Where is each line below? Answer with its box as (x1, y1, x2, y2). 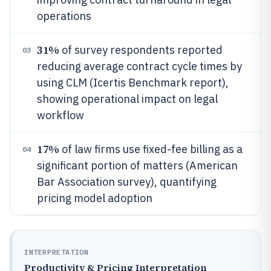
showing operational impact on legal (37, 92, 218, 106)
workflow (37, 108, 84, 122)
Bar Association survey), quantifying (37, 175, 217, 189)
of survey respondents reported (59, 43, 223, 57)
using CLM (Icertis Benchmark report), (37, 76, 229, 90)
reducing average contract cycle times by (37, 59, 242, 73)
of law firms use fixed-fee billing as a (59, 142, 243, 156)
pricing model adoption (37, 191, 152, 205)
